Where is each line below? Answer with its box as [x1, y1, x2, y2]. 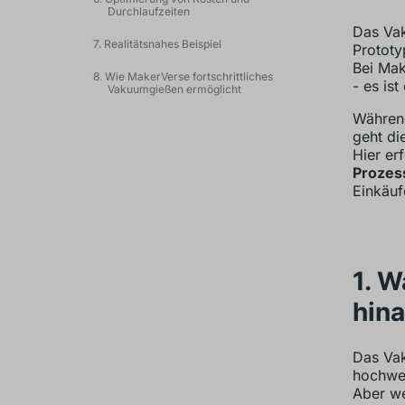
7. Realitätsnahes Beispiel [92, 37, 221, 51]
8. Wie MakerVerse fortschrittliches [92, 70, 273, 83]
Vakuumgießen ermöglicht [107, 82, 241, 96]
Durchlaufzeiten [107, 5, 190, 18]
